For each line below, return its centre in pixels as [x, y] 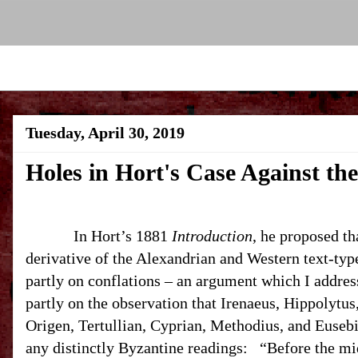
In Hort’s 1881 [123, 236]
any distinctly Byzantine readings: [137, 348]
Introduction [212, 236]
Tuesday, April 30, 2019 [105, 133]
